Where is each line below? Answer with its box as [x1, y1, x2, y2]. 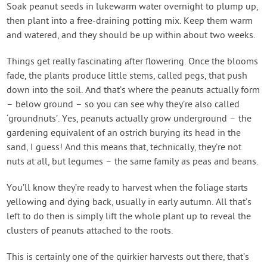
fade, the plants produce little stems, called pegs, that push [7, 70, 248, 82]
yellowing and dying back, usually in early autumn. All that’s [7, 196, 252, 209]
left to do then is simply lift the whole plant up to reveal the [7, 210, 252, 223]
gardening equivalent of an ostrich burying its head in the [7, 127, 241, 139]
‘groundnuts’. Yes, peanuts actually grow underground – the [7, 113, 252, 125]
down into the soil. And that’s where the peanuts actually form [7, 84, 260, 97]
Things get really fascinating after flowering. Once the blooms [7, 55, 259, 68]
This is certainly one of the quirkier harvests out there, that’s [7, 251, 250, 263]
